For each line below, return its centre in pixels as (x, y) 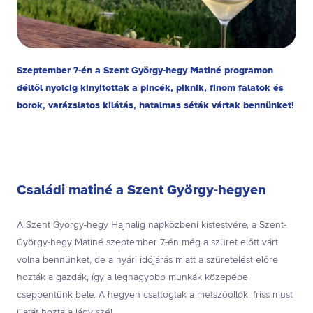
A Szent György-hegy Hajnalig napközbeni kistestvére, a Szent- (152, 225)
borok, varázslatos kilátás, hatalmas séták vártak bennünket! (155, 106)
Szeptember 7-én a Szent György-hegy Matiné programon (145, 71)
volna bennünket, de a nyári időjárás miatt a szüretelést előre (147, 260)
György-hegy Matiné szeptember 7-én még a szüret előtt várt (147, 243)
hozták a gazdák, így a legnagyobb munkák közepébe (132, 278)
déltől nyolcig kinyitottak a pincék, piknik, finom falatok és (150, 89)
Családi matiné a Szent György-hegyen (141, 191)
